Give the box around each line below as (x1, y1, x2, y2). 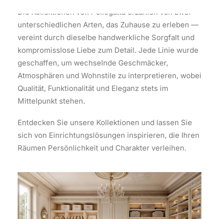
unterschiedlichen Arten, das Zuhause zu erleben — (18, 20, 198, 29)
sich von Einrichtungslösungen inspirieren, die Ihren (18, 131, 199, 140)
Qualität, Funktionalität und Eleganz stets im (18, 84, 168, 93)
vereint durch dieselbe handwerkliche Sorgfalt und (18, 33, 195, 42)
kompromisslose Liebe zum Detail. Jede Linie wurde (18, 45, 198, 55)
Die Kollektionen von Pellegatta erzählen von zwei (18, 7, 191, 17)
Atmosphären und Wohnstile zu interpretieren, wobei (18, 71, 201, 80)
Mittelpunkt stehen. (18, 96, 85, 106)
